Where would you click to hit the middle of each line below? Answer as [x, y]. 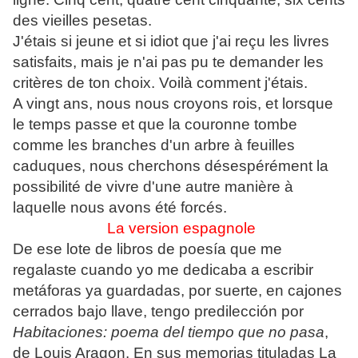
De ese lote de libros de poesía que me [147, 249]
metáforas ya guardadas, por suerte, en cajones [177, 291]
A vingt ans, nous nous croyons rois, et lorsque [173, 104]
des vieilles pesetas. [82, 21]
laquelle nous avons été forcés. [120, 208]
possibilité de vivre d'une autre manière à [153, 187]
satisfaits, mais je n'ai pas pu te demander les [168, 62]
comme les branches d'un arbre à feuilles [154, 145]
